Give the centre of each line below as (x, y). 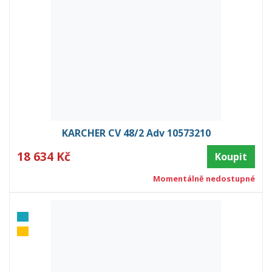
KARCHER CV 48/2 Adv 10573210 (136, 133)
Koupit (231, 156)
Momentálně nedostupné (204, 178)
